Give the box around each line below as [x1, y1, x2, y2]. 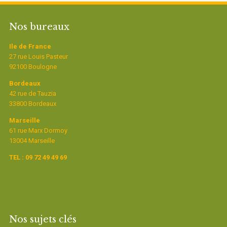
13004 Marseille [9, 137, 55, 145]
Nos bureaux [9, 21, 69, 33]
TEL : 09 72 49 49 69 [9, 154, 67, 162]
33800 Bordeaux [9, 100, 56, 108]
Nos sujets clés [9, 214, 77, 225]
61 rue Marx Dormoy [9, 127, 67, 135]
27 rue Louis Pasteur [9, 53, 68, 61]
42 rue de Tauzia [9, 90, 56, 98]
